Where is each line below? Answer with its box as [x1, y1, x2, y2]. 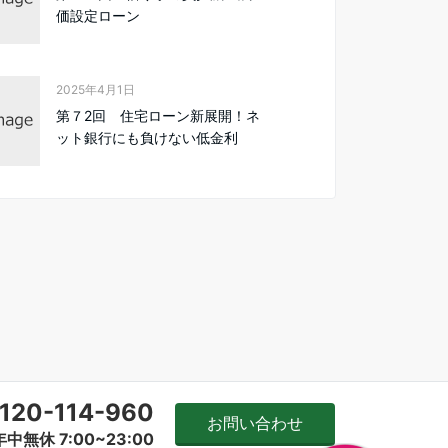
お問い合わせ [206, 412, 303, 433]
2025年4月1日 [55, 82, 135, 97]
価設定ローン [55, 7, 140, 24]
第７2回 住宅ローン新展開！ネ [55, 107, 260, 124]
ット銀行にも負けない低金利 [55, 129, 238, 146]
